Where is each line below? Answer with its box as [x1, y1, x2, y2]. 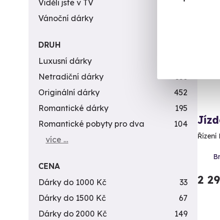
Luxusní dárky [38, 56, 92, 66]
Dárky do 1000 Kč [38, 177, 107, 187]
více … [46, 135, 68, 144]
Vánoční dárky [38, 13, 93, 23]
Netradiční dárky [38, 72, 104, 82]
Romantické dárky [38, 103, 109, 113]
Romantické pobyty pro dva [38, 119, 144, 129]
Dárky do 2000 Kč [38, 209, 107, 219]
